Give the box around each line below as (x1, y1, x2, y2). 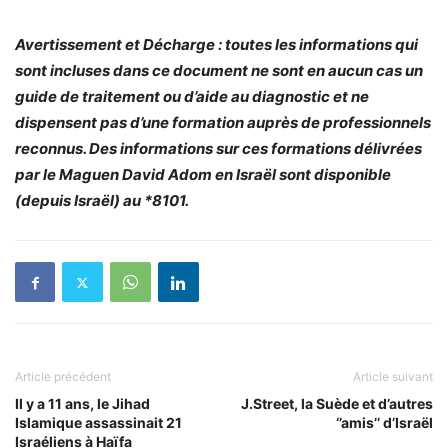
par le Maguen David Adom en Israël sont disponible (15, 165, 391, 184)
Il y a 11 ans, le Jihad (15, 395, 150, 412)
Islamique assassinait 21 (15, 414, 182, 431)
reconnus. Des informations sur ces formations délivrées (15, 139, 422, 158)
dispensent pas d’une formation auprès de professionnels (15, 113, 431, 132)
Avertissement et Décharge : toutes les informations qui (15, 35, 418, 54)
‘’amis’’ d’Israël (336, 414, 433, 431)
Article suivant (353, 369, 433, 384)
